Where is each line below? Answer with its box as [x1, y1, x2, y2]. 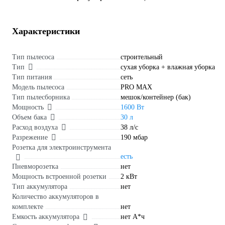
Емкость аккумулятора [12, 213, 79, 221]
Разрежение [12, 134, 48, 142]
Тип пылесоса [12, 53, 54, 61]
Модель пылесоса [12, 83, 64, 91]
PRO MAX [121, 83, 152, 91]
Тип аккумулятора [12, 183, 67, 191]
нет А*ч [121, 213, 145, 221]
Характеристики [12, 26, 80, 37]
